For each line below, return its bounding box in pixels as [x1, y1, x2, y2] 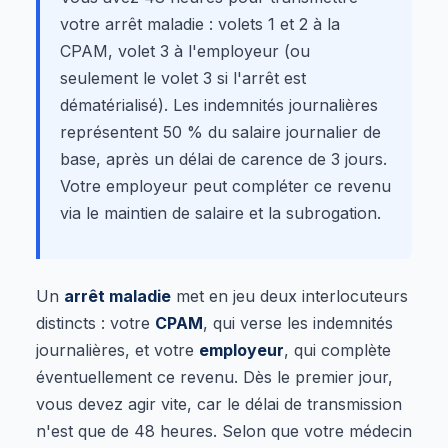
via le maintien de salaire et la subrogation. [60, 202, 381, 223]
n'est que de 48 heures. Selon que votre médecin [36, 420, 412, 441]
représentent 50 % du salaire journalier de [60, 121, 381, 142]
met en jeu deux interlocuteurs [171, 285, 408, 306]
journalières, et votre [36, 339, 199, 360]
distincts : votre [36, 312, 155, 333]
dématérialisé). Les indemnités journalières [60, 94, 378, 115]
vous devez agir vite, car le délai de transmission [36, 393, 402, 414]
